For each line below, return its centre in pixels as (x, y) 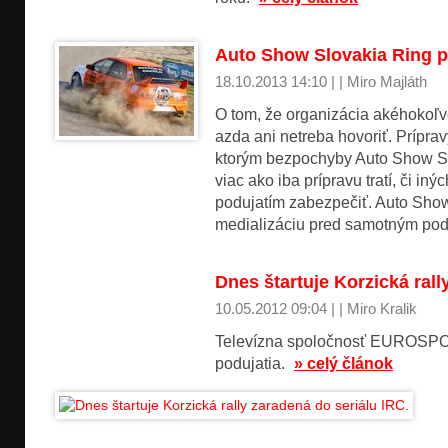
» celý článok (343, 363)
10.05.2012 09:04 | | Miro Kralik (316, 309)
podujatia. (252, 363)
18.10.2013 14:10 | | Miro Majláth (321, 82)
